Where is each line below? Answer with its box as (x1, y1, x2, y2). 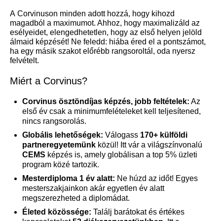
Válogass (103, 130, 140, 139)
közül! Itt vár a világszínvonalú (96, 140, 202, 149)
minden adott (58, 9, 107, 18)
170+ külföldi (140, 130, 187, 139)
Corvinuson (17, 9, 58, 18)
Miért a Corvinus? (10, 75, 87, 86)
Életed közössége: (22, 207, 91, 216)
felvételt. (10, 56, 39, 65)
